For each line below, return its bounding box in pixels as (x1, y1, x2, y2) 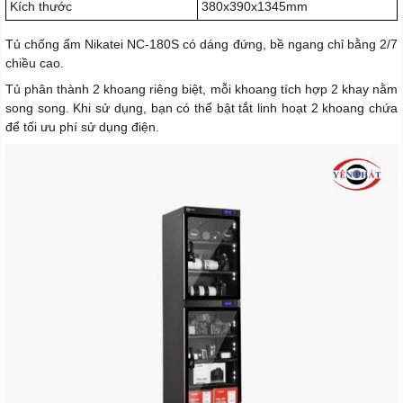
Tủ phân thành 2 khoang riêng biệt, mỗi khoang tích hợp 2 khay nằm (5, 82, 398, 97)
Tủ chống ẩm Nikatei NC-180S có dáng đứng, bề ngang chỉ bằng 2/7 (5, 37, 398, 52)
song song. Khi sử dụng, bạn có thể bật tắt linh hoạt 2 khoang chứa (5, 101, 398, 116)
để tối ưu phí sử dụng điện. (5, 120, 159, 135)
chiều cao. (5, 56, 64, 71)
